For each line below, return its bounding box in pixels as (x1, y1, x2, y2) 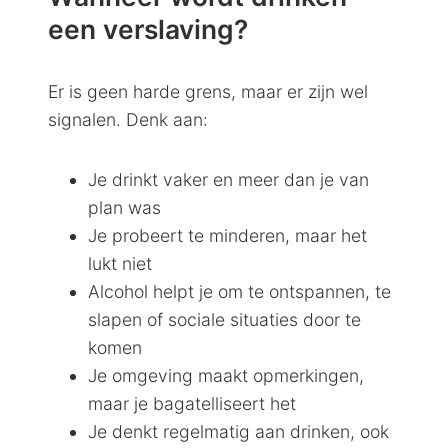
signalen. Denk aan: (48, 108, 208, 130)
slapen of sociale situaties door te (88, 308, 361, 330)
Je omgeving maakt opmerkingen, (88, 364, 364, 386)
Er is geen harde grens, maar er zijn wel (48, 80, 368, 102)
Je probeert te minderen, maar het (88, 224, 367, 246)
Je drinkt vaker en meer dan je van (88, 168, 369, 190)
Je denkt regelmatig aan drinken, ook (88, 420, 389, 442)
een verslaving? (48, 12, 248, 45)
